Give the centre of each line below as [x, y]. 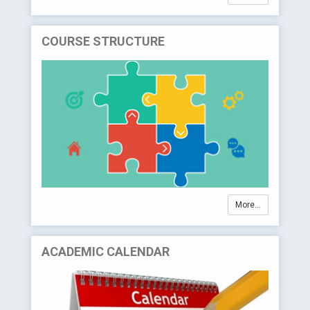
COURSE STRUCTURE [103, 42]
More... [248, 204]
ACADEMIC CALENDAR [106, 251]
